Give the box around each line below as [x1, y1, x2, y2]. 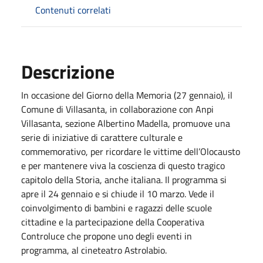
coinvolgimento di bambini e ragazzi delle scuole [21, 200, 212, 215]
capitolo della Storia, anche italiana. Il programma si [21, 172, 227, 187]
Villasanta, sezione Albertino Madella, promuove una [21, 116, 230, 130]
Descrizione [21, 57, 114, 86]
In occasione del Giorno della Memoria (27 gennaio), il [21, 87, 232, 102]
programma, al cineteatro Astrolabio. [21, 242, 167, 257]
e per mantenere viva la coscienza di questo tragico [21, 158, 225, 173]
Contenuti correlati [35, 2, 111, 17]
